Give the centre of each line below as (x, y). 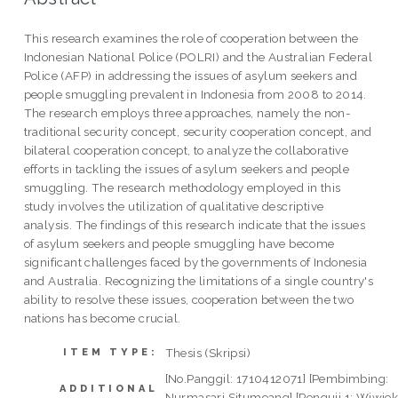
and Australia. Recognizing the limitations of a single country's (199, 280)
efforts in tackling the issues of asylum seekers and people (187, 168)
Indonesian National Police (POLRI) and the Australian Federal (198, 56)
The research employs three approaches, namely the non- (187, 112)
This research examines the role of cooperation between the (191, 38)
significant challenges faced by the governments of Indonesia (195, 262)
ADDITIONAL (109, 388)
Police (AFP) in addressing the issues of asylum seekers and (191, 75)
